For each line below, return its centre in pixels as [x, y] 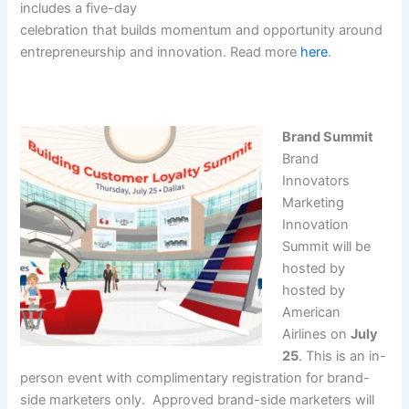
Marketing [314, 203]
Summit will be [327, 247]
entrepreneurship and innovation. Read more [161, 52]
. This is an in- [343, 357]
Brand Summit [328, 137]
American [312, 313]
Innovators [316, 181]
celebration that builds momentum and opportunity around [202, 31]
